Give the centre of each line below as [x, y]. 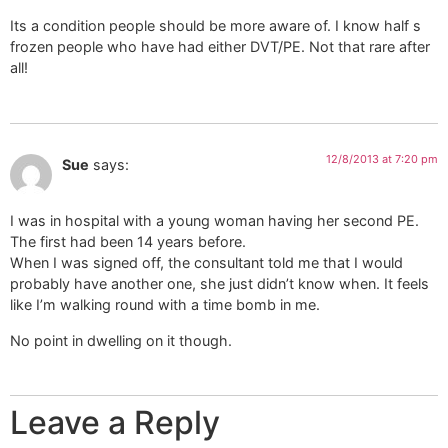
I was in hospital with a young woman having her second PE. [214, 221]
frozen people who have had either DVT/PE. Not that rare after [220, 47]
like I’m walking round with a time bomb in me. [165, 305]
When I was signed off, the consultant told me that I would [206, 263]
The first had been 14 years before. [128, 242]
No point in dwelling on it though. [121, 340]
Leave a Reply [115, 422]
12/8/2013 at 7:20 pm [382, 158]
